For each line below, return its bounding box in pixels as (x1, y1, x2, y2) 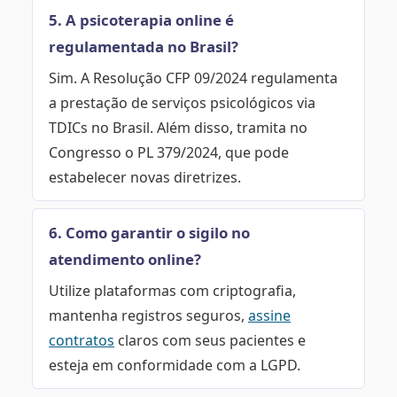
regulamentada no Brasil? (49, 35, 238, 57)
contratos (49, 330, 114, 350)
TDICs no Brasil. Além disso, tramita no (49, 117, 307, 137)
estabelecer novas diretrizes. (49, 167, 241, 187)
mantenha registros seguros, (49, 305, 248, 325)
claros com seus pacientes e (114, 330, 306, 350)
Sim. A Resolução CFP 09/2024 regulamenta (49, 67, 338, 88)
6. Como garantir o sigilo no (49, 222, 250, 243)
